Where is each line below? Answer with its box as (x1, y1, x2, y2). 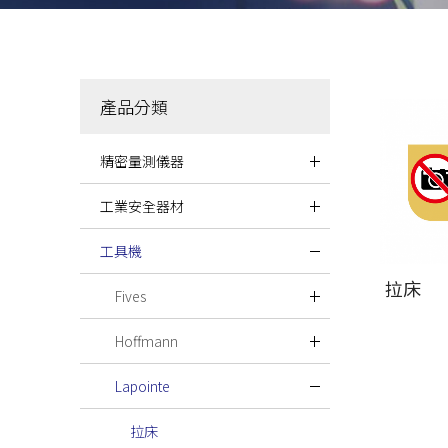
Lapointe (115, 376, 170, 397)
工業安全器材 (100, 196, 184, 217)
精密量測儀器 (100, 151, 184, 172)
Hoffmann (115, 331, 178, 352)
